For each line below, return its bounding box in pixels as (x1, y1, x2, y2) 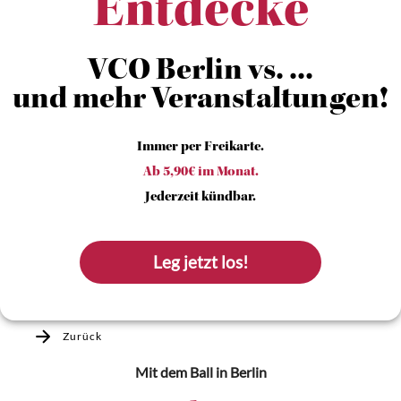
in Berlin (212, 363, 267, 380)
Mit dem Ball (134, 363, 213, 380)
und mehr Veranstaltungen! (13, 85, 388, 117)
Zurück (62, 329, 102, 343)
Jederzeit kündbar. (145, 191, 256, 205)
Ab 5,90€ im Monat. (142, 166, 259, 180)
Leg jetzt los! (153, 252, 250, 272)
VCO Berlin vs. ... (88, 56, 313, 89)
